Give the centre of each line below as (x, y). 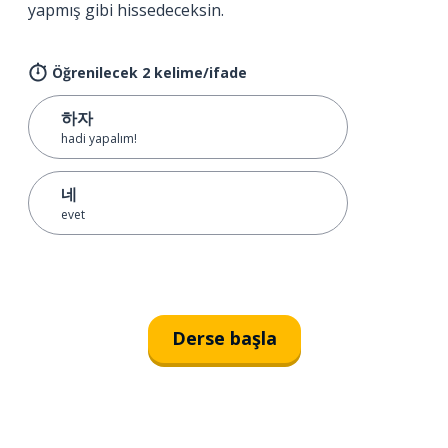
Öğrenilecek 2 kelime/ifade (149, 72)
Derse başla (224, 338)
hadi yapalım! (99, 138)
